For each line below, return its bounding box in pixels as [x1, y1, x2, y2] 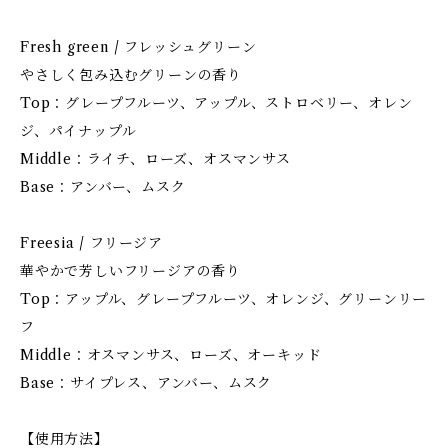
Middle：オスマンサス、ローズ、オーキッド [20, 346, 322, 364]
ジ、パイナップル [20, 122, 137, 140]
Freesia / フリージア [20, 234, 163, 252]
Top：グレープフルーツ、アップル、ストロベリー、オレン [20, 94, 413, 112]
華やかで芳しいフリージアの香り [20, 262, 241, 280]
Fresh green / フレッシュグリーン [20, 38, 257, 56]
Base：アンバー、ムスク [20, 178, 186, 196]
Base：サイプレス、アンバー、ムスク [20, 374, 273, 392]
